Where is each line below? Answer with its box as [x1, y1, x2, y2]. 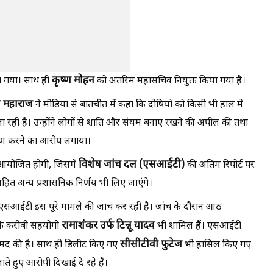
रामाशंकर [62, 219, 100, 233]
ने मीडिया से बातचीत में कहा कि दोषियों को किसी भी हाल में [33, 98, 243, 112]
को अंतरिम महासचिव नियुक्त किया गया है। [94, 74, 246, 88]
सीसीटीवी [120, 238, 161, 252]
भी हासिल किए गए [182, 238, 251, 252]
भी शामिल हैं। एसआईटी [155, 219, 241, 233]
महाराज [3, 97, 33, 112]
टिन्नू [116, 219, 134, 233]
